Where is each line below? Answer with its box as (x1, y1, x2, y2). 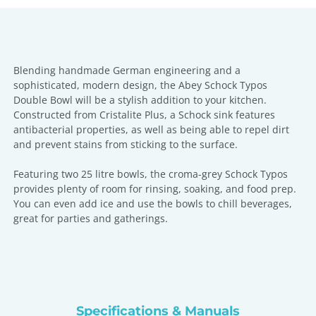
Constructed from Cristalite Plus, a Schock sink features (13, 108, 275, 121)
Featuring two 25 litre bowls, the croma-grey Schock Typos (13, 167, 288, 181)
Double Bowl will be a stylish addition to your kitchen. (13, 93, 267, 107)
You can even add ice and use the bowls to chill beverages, (13, 197, 292, 210)
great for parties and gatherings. (13, 212, 168, 225)
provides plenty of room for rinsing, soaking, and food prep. (13, 182, 296, 195)
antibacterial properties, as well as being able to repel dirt (13, 123, 289, 136)
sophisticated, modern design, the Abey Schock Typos (13, 78, 267, 92)
